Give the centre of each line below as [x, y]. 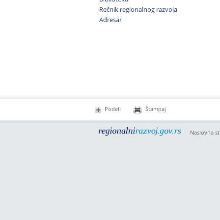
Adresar [110, 20]
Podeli [113, 109]
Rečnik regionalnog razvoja [138, 9]
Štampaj [156, 109]
